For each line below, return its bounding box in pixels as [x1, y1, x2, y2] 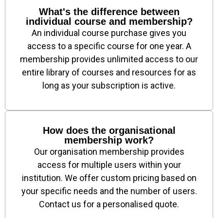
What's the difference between [38, 6, 180, 17]
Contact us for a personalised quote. [39, 199, 179, 209]
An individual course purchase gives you [32, 28, 186, 38]
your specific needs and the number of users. [21, 186, 197, 196]
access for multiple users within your [37, 160, 181, 170]
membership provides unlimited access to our [20, 54, 198, 64]
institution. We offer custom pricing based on [21, 173, 197, 183]
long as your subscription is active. [42, 80, 176, 91]
